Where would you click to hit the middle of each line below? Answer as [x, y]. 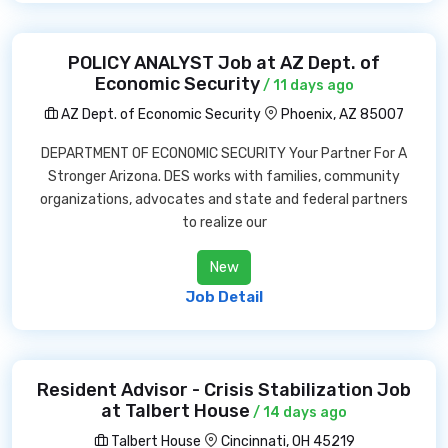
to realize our [224, 222]
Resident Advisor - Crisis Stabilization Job [224, 390]
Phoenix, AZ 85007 [342, 114]
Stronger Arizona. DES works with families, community [224, 176]
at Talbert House [175, 411]
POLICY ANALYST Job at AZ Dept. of [224, 63]
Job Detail [224, 297]
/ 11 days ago [306, 85]
